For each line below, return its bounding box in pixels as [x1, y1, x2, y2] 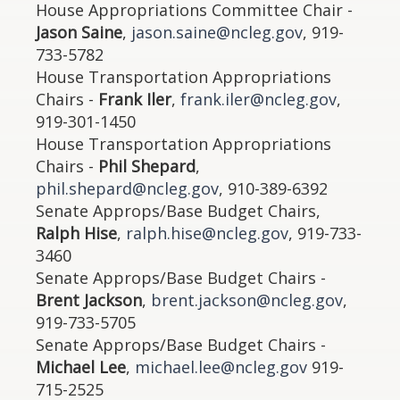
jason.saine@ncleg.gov [131, 21, 303, 43]
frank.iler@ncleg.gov [180, 88, 337, 110]
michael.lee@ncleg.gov [135, 356, 307, 378]
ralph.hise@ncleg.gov [126, 222, 288, 244]
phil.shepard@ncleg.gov [36, 178, 219, 199]
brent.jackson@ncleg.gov [151, 289, 343, 311]
